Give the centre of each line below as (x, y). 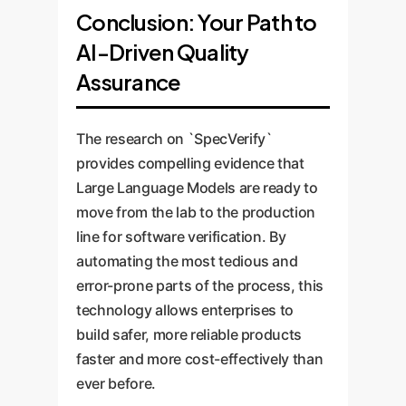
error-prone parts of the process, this (200, 285)
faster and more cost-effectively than (200, 358)
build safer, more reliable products (189, 334)
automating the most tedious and (187, 261)
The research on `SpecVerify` (174, 138)
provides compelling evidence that (190, 163)
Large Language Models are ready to (197, 187)
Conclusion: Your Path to (197, 21)
